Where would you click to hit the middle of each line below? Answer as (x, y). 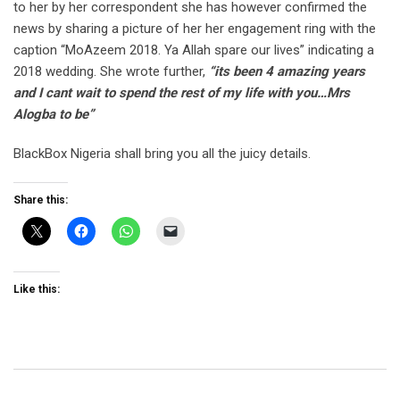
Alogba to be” (54, 115)
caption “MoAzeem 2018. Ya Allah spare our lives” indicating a (194, 50)
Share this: (41, 200)
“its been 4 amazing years (287, 72)
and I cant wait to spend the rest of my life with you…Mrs (182, 93)
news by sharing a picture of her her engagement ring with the (195, 29)
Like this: (37, 290)
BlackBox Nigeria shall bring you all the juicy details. (162, 154)
